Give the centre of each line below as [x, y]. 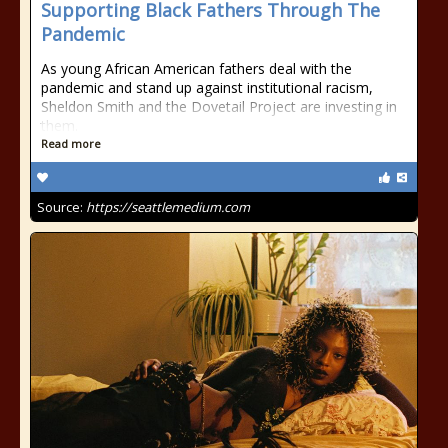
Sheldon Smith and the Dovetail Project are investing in [219, 106]
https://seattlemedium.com [168, 207]
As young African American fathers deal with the [196, 68]
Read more [71, 143]
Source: [61, 207]
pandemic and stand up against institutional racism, [207, 87]
